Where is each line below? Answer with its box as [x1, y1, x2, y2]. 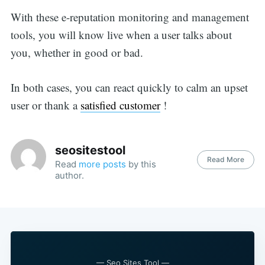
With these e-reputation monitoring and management [10, 9, 249, 25]
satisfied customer [80, 97, 160, 112]
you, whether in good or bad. [10, 45, 143, 60]
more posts [78, 158, 126, 170]
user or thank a [10, 97, 80, 112]
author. [54, 169, 84, 181]
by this [125, 158, 156, 170]
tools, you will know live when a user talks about [10, 27, 232, 43]
